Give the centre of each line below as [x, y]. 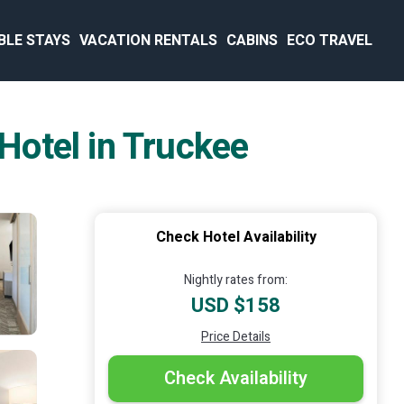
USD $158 [236, 306]
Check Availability [236, 378]
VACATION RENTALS [148, 41]
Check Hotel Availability [236, 237]
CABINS [252, 41]
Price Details [236, 337]
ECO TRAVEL [330, 41]
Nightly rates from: [236, 280]
